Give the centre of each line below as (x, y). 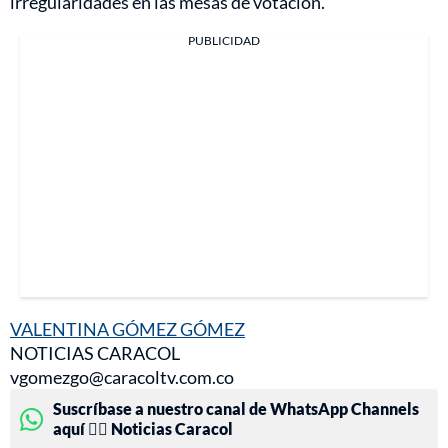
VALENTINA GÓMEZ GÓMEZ (127, 329)
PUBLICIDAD (224, 41)
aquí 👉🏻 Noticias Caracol (143, 429)
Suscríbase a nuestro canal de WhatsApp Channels (236, 409)
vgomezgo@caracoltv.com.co (122, 377)
